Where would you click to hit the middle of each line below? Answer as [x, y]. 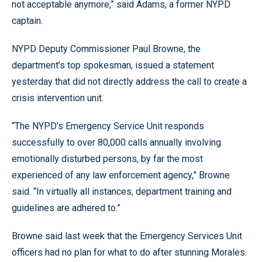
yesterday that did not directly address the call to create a [129, 82]
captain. [27, 21]
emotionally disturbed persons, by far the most [107, 159]
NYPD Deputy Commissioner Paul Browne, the [106, 49]
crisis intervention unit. [58, 98]
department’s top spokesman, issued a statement [113, 65]
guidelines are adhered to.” [66, 208]
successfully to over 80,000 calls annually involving [116, 142]
